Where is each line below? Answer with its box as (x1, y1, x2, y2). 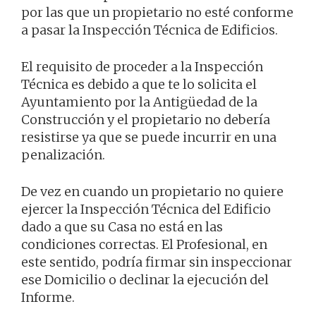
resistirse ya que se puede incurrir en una (21, 129, 276, 146)
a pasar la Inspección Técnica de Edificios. (21, 22, 278, 39)
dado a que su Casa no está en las (21, 219, 223, 236)
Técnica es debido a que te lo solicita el (21, 76, 257, 93)
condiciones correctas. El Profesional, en (21, 236, 267, 253)
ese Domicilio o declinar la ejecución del (21, 272, 269, 288)
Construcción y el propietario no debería (21, 111, 270, 128)
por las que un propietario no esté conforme (21, 4, 293, 21)
